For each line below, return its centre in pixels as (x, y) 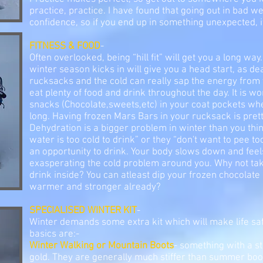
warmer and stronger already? (95, 187)
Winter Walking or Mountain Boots (102, 246)
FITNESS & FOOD (65, 46)
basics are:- (54, 234)
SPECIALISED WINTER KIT (83, 211)
